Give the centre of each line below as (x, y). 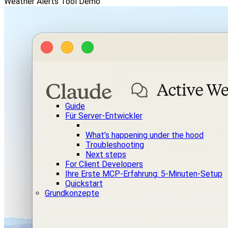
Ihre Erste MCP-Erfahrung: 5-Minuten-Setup (144, 174)
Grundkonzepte (72, 193)
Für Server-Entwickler (104, 116)
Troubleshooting (115, 145)
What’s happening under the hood (145, 135)
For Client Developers (104, 164)
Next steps (106, 154)
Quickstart (84, 183)
